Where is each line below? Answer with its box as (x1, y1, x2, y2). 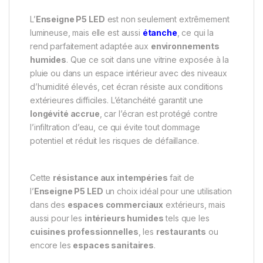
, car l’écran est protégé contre (99, 108, 218, 119)
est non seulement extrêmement (104, 14, 230, 24)
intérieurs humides (84, 213, 164, 223)
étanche (142, 27, 177, 38)
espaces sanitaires (73, 240, 154, 250)
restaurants (156, 226, 207, 237)
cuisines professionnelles (30, 226, 139, 237)
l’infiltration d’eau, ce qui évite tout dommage (30, 122, 200, 132)
